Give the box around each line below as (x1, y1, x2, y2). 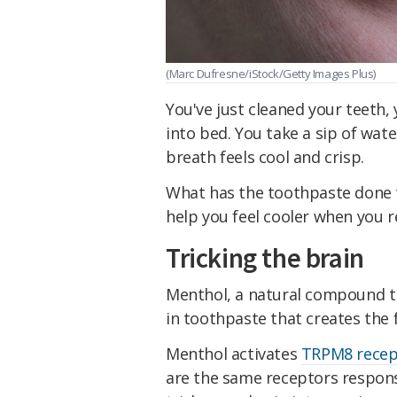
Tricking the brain (166, 240, 364, 276)
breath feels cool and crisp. (166, 146, 364, 168)
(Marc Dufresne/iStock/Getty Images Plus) (166, 65, 376, 82)
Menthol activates (166, 342, 301, 364)
